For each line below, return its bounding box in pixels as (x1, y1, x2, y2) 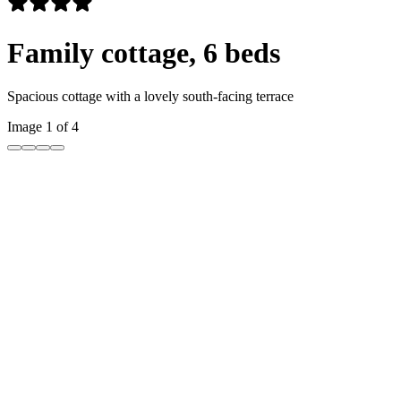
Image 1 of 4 (7, 119, 79, 135)
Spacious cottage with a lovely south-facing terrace (7, 89, 294, 105)
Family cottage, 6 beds (7, 36, 280, 69)
